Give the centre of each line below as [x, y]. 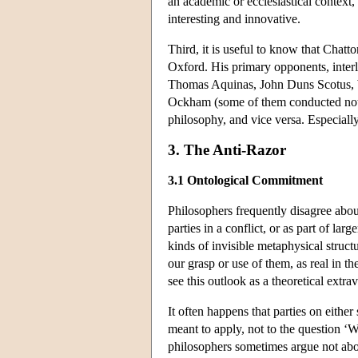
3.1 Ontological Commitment [245, 180]
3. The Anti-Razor [227, 149]
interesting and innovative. [234, 18]
